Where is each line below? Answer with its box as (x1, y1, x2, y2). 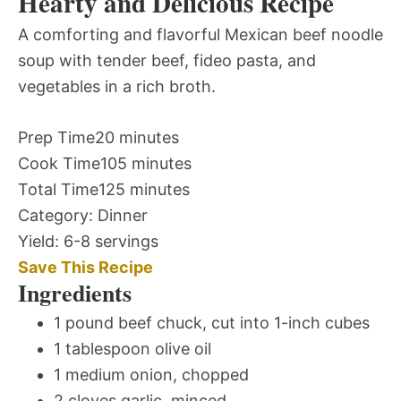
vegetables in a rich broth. (18, 77, 216, 97)
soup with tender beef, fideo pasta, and (18, 51, 316, 71)
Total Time (18, 180, 98, 200)
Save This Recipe (18, 258, 153, 277)
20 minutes (95, 128, 179, 148)
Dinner (98, 206, 148, 226)
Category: (18, 206, 93, 226)
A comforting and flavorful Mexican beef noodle (18, 25, 383, 45)
